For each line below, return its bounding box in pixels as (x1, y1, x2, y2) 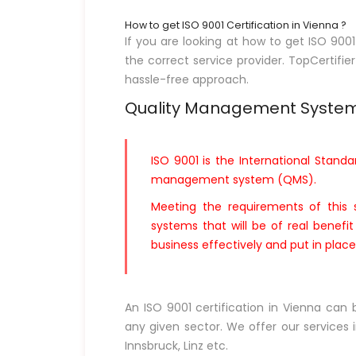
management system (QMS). (151, 171, 316, 188)
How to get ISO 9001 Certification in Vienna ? (125, 17, 346, 32)
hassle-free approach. (125, 71, 249, 87)
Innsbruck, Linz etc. (125, 337, 228, 354)
